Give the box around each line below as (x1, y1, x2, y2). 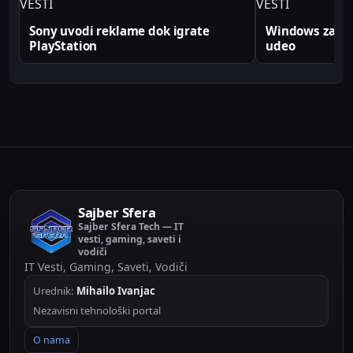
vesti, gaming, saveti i (77, 232, 181, 247)
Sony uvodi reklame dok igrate (29, 23, 210, 39)
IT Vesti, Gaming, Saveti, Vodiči (24, 259, 188, 275)
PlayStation (29, 38, 98, 54)
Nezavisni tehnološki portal (33, 303, 161, 318)
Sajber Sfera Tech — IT (77, 220, 184, 234)
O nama (33, 333, 70, 347)
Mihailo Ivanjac (76, 284, 155, 299)
